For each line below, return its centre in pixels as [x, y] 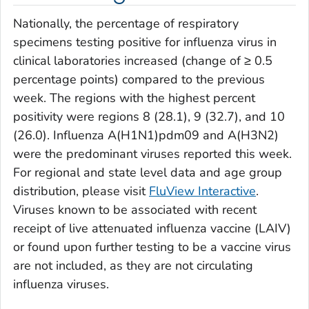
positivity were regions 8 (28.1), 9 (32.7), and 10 [149, 117]
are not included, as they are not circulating [133, 266]
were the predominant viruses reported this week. [152, 154]
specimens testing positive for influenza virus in [145, 42]
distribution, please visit [81, 191]
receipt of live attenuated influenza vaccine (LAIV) [152, 229]
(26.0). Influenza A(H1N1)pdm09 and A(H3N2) [146, 136]
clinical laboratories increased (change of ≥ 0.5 [143, 61]
